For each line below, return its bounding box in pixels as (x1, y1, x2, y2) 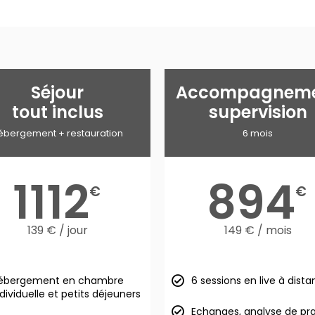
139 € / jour (27, 222, 88, 238)
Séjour (31, 81, 84, 104)
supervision (208, 101, 307, 124)
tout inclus (11, 101, 103, 124)
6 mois (243, 127, 273, 140)
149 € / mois (224, 222, 292, 238)
